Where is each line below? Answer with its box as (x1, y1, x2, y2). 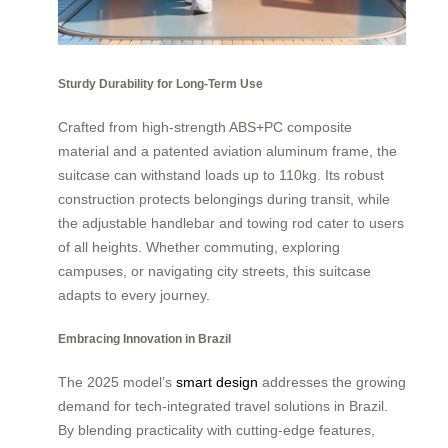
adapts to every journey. (58, 287, 210, 304)
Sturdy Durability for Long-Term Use (58, 76, 263, 90)
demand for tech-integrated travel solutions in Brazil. (58, 397, 388, 414)
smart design (176, 373, 258, 390)
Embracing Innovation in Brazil (58, 331, 231, 345)
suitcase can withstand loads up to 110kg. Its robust (58, 167, 384, 184)
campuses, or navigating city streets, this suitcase (58, 263, 371, 280)
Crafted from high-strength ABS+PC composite (58, 119, 352, 136)
